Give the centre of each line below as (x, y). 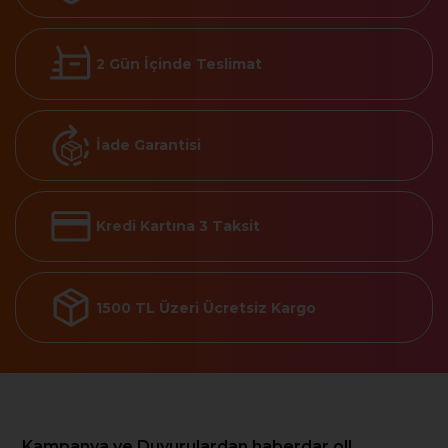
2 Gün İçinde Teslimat (179, 63)
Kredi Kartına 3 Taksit (178, 226)
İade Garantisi (148, 145)
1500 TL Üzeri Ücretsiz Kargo (206, 307)
